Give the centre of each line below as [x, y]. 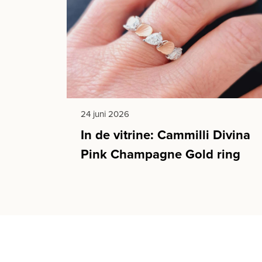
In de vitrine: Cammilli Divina [166, 134]
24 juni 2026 [105, 113]
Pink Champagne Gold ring [161, 154]
